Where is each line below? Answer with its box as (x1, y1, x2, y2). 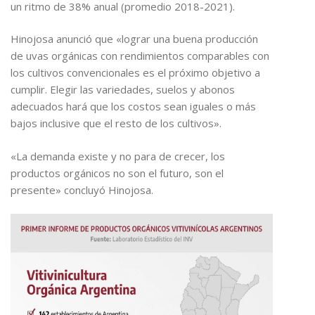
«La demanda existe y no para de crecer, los (11, 148, 225, 163)
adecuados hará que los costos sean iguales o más (11, 99, 256, 114)
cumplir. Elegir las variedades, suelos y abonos (11, 82, 235, 97)
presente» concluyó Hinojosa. (11, 182, 153, 197)
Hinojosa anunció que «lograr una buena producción (11, 32, 258, 46)
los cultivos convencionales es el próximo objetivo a (11, 65, 260, 80)
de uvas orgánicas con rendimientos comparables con (11, 49, 269, 63)
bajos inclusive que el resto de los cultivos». (11, 116, 221, 131)
